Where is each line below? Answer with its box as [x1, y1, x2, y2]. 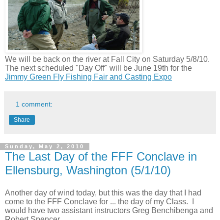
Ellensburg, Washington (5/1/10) [5, 163, 171, 177]
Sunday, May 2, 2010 [5, 143, 84, 150]
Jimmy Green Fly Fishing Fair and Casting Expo [5, 72, 172, 81]
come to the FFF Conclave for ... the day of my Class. [5, 197, 192, 206]
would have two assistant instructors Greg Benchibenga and [5, 206, 213, 215]
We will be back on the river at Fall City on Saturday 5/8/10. [5, 55, 212, 63]
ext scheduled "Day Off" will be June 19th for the [25, 63, 192, 72]
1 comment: [16, 100, 53, 108]
